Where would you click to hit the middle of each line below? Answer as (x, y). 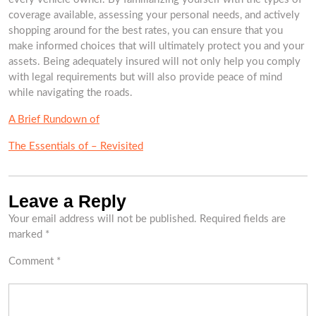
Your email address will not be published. (103, 219)
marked (27, 235)
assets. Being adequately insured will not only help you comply (154, 62)
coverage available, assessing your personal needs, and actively (154, 15)
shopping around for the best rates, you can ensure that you (146, 31)
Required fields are (243, 219)
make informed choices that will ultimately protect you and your (156, 46)
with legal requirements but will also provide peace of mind (145, 77)
